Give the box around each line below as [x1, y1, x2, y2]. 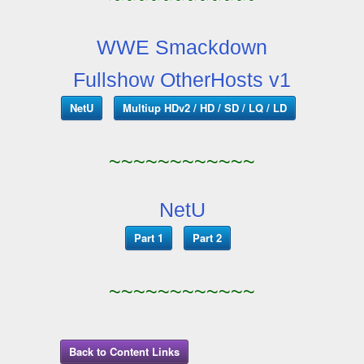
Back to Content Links [69, 343, 180, 359]
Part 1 [134, 229, 163, 245]
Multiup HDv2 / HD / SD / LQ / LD [122, 99, 287, 115]
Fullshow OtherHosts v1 [73, 67, 291, 91]
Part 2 [193, 229, 222, 245]
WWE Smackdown [97, 35, 267, 58]
